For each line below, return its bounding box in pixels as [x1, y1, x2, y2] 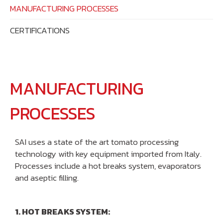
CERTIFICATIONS [10, 23, 70, 37]
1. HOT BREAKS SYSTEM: [15, 205, 110, 218]
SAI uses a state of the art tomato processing [15, 135, 179, 148]
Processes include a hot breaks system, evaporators [15, 159, 201, 172]
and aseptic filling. [15, 171, 79, 184]
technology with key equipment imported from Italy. [15, 147, 202, 160]
